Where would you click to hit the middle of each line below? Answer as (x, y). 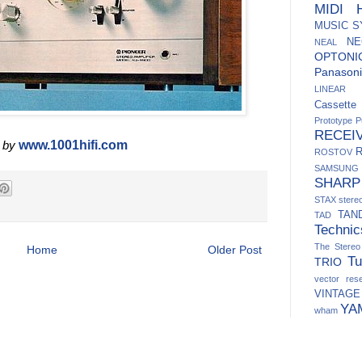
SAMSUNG (337, 168)
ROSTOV (333, 152)
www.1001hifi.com (73, 145)
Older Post (235, 249)
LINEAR (330, 88)
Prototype (333, 120)
